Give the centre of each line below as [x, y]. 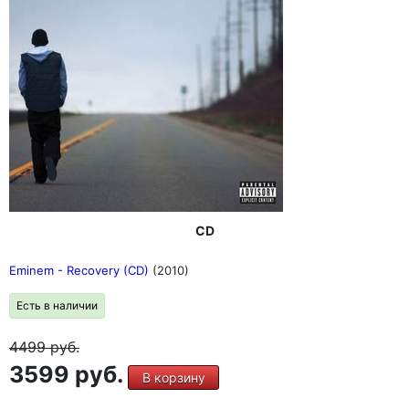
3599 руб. [68, 374]
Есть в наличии [57, 305]
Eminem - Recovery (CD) [81, 270]
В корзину [173, 378]
